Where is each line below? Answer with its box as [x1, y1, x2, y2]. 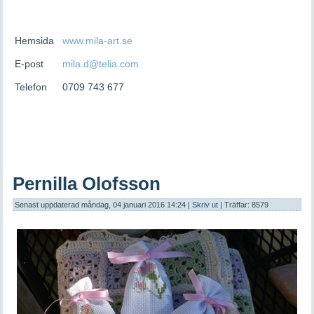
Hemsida [15, 35, 55, 47]
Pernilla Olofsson [13, 173, 161, 195]
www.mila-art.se [62, 35, 133, 47]
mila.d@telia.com [62, 58, 139, 70]
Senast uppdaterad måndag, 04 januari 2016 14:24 [15, 200, 186, 210]
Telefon [15, 81, 48, 93]
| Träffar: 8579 [220, 200, 269, 210]
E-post [15, 58, 44, 70]
